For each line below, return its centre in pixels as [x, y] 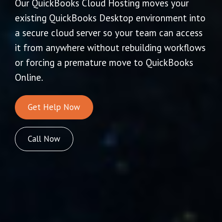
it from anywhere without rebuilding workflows [110, 48]
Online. [29, 78]
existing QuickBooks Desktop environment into [110, 18]
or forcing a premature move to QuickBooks [104, 63]
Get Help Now [54, 107]
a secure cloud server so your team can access [109, 33]
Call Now [44, 139]
